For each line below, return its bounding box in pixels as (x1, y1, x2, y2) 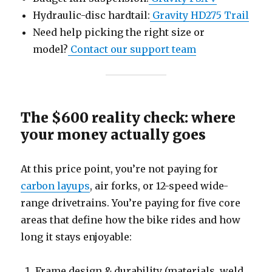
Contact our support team (70, 42, 197, 55)
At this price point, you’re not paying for (21, 162, 219, 175)
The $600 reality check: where (21, 108, 236, 126)
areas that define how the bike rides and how (21, 213, 241, 226)
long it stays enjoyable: (21, 230, 132, 243)
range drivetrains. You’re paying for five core (21, 196, 241, 209)
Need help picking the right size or (33, 25, 205, 38)
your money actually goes (21, 125, 206, 143)
